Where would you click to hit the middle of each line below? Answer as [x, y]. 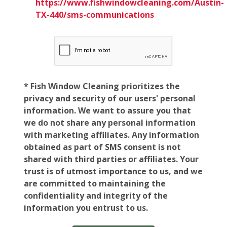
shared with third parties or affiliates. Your [111, 159]
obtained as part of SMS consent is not [102, 147]
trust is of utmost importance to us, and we [113, 171]
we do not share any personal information [110, 122]
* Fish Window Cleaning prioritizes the [102, 86]
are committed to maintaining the [95, 183]
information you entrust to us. [86, 207]
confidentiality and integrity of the [96, 195]
